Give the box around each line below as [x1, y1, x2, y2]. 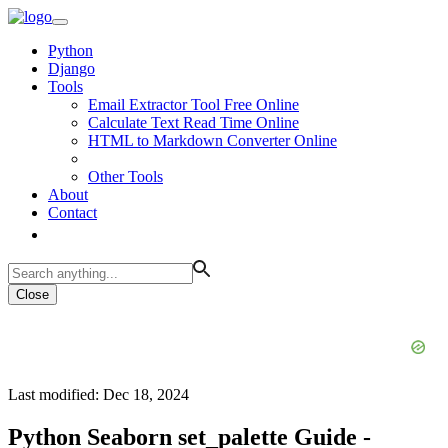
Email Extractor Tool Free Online [88, 96, 299, 113]
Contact [48, 204, 97, 221]
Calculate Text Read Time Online [88, 114, 299, 131]
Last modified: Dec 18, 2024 [8, 386, 189, 403]
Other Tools [88, 168, 163, 185]
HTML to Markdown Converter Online [88, 132, 337, 149]
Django [48, 60, 95, 77]
